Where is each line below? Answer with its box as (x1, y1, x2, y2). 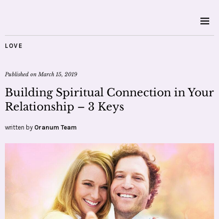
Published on (5, 71, 38, 78)
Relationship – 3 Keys (5, 100, 124, 113)
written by (5, 124, 34, 131)
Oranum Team (34, 124, 77, 131)
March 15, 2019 (38, 71, 77, 78)
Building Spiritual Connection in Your (5, 86, 214, 99)
